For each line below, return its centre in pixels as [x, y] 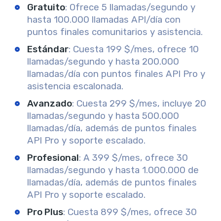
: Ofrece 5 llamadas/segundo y [130, 7]
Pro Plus [45, 212]
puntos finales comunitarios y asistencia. [115, 32]
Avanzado [50, 103]
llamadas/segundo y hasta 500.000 [103, 116]
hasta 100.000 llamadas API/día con [104, 19]
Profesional [53, 158]
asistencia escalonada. [75, 86]
